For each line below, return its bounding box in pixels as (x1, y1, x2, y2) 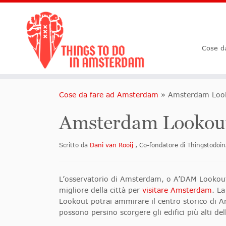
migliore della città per (59, 186, 142, 195)
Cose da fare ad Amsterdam (59, 90, 158, 99)
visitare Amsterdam (142, 186, 212, 195)
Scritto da (59, 141, 90, 149)
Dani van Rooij (90, 141, 135, 149)
